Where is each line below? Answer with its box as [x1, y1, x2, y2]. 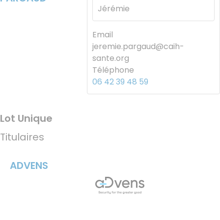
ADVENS [10, 158, 48, 172]
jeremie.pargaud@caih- [92, 40, 184, 52]
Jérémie [97, 2, 130, 14]
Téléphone [92, 64, 134, 76]
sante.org [92, 52, 129, 64]
